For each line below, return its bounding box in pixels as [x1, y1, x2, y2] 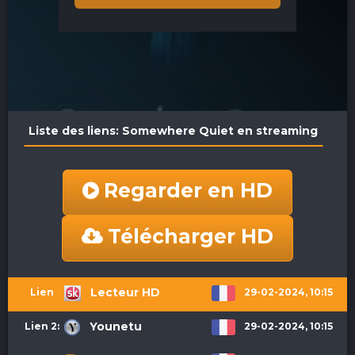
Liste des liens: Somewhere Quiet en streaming [29, 124, 318, 138]
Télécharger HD [108, 224, 273, 248]
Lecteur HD [86, 285, 160, 300]
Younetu [86, 319, 142, 334]
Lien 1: [30, 312, 60, 323]
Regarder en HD [104, 178, 273, 202]
